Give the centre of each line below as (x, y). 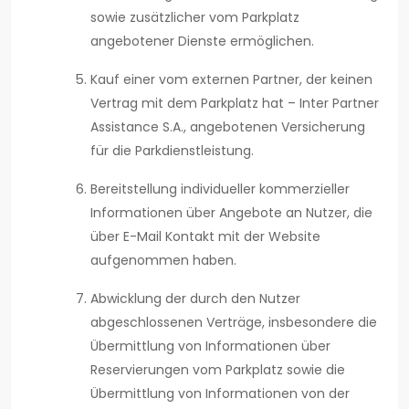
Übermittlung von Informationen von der (220, 394)
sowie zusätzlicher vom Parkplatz (195, 18)
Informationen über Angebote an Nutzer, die (231, 213)
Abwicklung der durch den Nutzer (195, 299)
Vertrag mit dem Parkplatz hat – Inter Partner (235, 104)
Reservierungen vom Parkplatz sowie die (218, 370)
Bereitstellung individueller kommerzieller (220, 189)
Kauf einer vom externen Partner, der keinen (231, 80)
